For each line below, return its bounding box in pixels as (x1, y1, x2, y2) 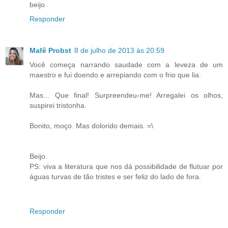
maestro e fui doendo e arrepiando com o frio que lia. (30, 70, 201, 79)
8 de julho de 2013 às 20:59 (74, 46, 164, 54)
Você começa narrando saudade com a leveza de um (30, 60, 223, 69)
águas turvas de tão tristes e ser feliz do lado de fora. (30, 172, 201, 181)
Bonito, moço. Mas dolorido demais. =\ (30, 121, 153, 130)
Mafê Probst (30, 46, 71, 54)
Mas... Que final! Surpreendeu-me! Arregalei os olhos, (30, 91, 223, 99)
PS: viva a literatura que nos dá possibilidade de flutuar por (30, 162, 223, 170)
